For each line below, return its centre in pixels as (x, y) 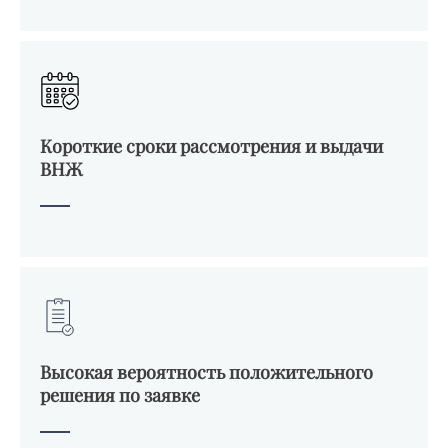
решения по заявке (120, 395)
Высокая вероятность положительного (206, 372)
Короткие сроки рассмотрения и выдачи (211, 146)
